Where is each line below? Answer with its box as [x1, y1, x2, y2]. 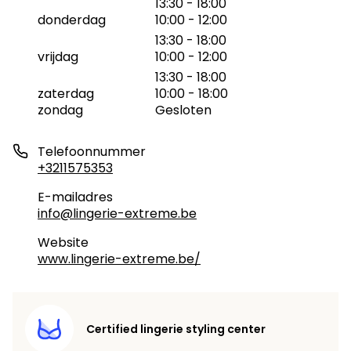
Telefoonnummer [38, 143, 146, 161]
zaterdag [38, 85, 94, 103]
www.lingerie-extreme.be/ [38, 250, 201, 268]
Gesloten [155, 101, 212, 119]
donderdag [38, 11, 106, 29]
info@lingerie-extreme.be [38, 204, 197, 223]
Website [38, 233, 89, 251]
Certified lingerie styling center [86, 321, 266, 337]
